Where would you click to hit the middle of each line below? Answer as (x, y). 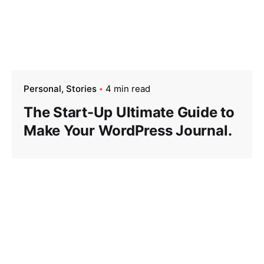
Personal (42, 88)
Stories (81, 88)
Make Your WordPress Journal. (128, 130)
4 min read (128, 88)
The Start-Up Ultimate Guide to (129, 112)
